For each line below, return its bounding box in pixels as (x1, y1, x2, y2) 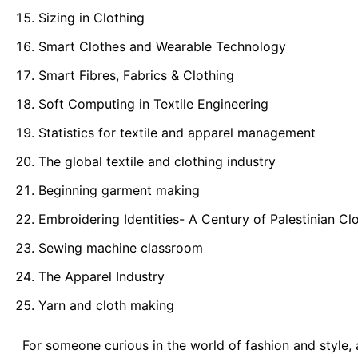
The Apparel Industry (38, 268, 165, 284)
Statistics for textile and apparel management (38, 124, 316, 141)
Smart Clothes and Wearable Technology (38, 38, 286, 54)
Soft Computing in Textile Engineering (38, 95, 268, 112)
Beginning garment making (38, 181, 200, 198)
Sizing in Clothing (38, 9, 145, 26)
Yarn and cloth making (38, 296, 174, 313)
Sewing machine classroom (38, 239, 203, 256)
